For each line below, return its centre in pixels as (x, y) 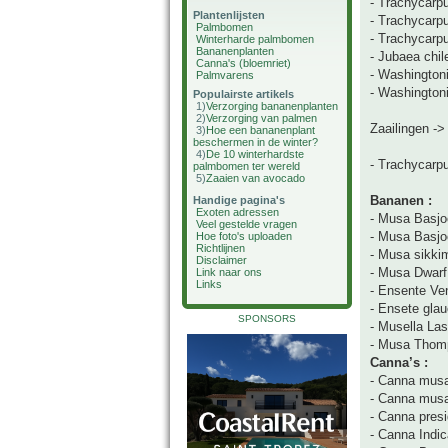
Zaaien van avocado (255, 178)
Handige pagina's (239, 200)
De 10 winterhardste (255, 154)
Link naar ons (229, 272)
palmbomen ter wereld (246, 166)
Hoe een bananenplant (260, 130)
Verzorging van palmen (261, 118)
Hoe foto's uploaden (244, 236)
